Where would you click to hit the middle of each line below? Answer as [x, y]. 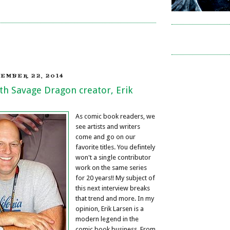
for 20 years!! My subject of [115, 178]
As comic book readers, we [115, 116]
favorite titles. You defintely [115, 147]
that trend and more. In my [115, 198]
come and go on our [106, 137]
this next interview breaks [113, 188]
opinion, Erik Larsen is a [110, 208]
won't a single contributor [113, 157]
